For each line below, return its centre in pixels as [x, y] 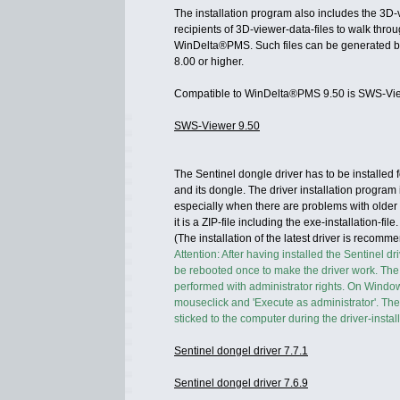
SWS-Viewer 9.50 [217, 126]
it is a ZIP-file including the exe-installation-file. [286, 222]
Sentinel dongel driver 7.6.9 [241, 383]
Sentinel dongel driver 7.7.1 [241, 351]
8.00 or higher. [209, 62]
